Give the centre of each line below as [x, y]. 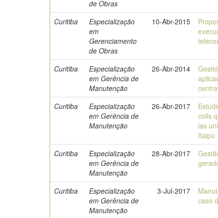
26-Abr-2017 [171, 106]
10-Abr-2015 [171, 21]
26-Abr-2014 [171, 69]
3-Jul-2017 [174, 191]
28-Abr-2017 [171, 153]
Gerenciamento [113, 41]
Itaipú [207, 135]
